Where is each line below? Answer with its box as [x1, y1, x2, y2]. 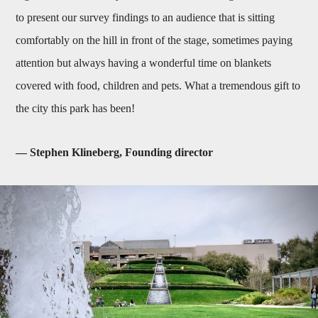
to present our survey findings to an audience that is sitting [16, 11, 275, 24]
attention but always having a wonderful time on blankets [16, 57, 272, 70]
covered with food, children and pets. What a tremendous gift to [16, 79, 301, 92]
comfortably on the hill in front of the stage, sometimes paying [16, 34, 293, 47]
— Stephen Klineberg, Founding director [16, 146, 214, 159]
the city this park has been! [16, 102, 136, 115]
